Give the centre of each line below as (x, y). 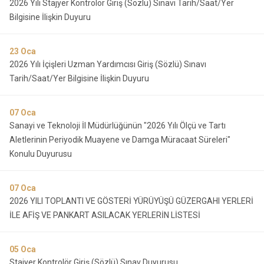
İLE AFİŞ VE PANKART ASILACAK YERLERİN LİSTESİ (105, 215)
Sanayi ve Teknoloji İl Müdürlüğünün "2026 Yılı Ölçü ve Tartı (118, 126)
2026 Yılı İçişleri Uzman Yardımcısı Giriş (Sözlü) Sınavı (108, 64)
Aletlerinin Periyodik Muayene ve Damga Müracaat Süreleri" (120, 140)
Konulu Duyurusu (41, 154)
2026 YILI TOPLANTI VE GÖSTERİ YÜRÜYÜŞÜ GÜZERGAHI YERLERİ (131, 201)
